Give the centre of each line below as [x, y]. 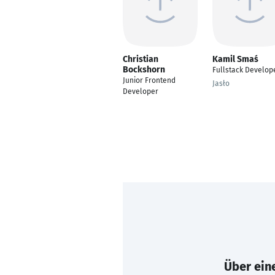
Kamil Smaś [235, 59]
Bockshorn [144, 70]
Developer [141, 91]
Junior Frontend [149, 80]
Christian [141, 59]
